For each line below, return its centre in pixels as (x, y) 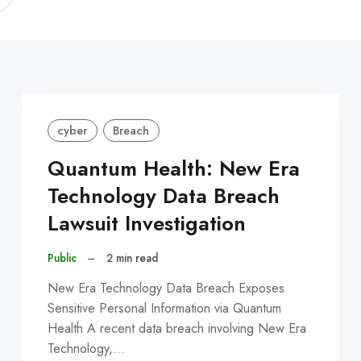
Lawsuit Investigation (146, 224)
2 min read (132, 258)
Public (62, 258)
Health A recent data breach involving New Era (176, 328)
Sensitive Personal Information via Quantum (164, 308)
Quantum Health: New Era (173, 169)
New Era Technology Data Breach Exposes (166, 288)
